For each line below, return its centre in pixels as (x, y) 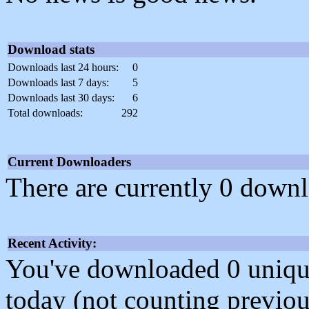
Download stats (51, 50)
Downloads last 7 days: (58, 83)
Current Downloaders (69, 162)
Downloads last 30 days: (61, 98)
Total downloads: (45, 113)
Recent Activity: (52, 243)
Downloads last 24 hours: (63, 68)
